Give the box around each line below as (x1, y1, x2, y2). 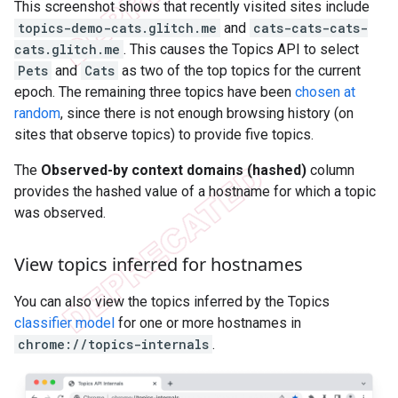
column (306, 161, 354, 179)
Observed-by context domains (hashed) (41, 161, 306, 179)
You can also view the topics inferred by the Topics (14, 292, 330, 310)
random (14, 104, 60, 122)
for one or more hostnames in (115, 314, 301, 331)
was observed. (14, 203, 106, 221)
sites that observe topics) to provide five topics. (14, 125, 314, 143)
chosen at (295, 83, 355, 100)
